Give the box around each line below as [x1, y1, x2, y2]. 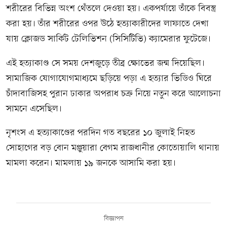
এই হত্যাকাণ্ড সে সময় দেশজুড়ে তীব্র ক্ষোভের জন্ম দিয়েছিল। [6, 57, 205, 69]
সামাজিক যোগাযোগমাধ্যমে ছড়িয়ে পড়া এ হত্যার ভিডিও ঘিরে [6, 72, 212, 85]
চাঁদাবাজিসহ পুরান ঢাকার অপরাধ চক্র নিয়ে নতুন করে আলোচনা [6, 88, 221, 100]
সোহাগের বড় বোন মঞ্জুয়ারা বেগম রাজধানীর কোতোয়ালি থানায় [6, 142, 219, 155]
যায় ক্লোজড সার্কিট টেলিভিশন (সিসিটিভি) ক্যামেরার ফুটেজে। [6, 33, 211, 45]
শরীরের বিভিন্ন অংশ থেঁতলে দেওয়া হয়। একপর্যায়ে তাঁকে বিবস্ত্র [6, 3, 216, 15]
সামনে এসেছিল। [6, 103, 62, 115]
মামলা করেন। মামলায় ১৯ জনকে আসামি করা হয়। [6, 158, 176, 170]
